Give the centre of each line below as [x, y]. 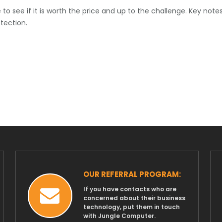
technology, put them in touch [131, 207]
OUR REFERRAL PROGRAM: [132, 174]
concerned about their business [134, 198]
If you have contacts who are [130, 189]
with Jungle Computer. [119, 216]
